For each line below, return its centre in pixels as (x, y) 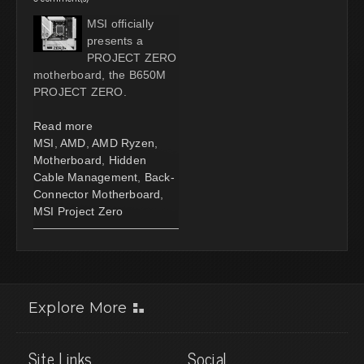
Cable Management (86, 177)
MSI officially (120, 23)
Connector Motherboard (97, 194)
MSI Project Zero (78, 211)
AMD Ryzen (123, 143)
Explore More (78, 308)
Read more (63, 126)
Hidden (128, 160)
